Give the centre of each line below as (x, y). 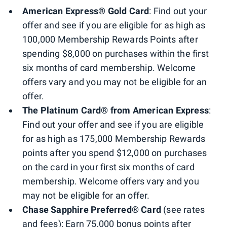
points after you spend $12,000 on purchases (115, 153)
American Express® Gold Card (86, 11)
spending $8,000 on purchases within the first (116, 54)
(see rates (183, 210)
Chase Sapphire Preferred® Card (92, 210)
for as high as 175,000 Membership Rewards (114, 139)
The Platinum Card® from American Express (116, 110)
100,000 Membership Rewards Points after (110, 40)
